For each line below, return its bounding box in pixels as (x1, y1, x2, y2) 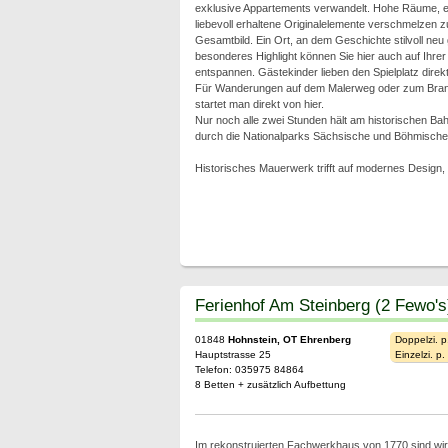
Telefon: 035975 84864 (194, 364, 304, 375)
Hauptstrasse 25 (194, 349, 271, 360)
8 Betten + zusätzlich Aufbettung (194, 379, 346, 390)
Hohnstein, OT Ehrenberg (227, 334, 351, 345)
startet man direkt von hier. (194, 98, 324, 110)
